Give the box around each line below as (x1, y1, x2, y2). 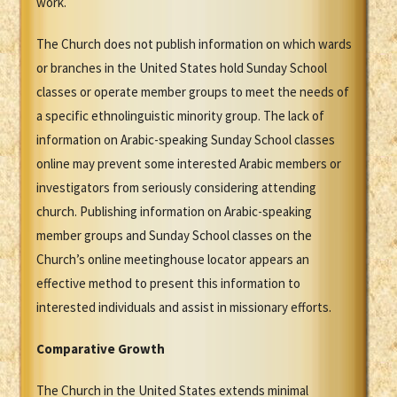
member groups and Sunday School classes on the (36, 227, 312, 245)
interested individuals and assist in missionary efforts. (36, 299, 331, 316)
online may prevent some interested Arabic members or (36, 155, 341, 173)
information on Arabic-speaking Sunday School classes (36, 131, 335, 149)
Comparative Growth (36, 340, 165, 358)
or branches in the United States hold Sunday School (36, 59, 327, 77)
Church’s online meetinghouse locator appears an (36, 251, 309, 269)
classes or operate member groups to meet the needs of (36, 83, 349, 101)
